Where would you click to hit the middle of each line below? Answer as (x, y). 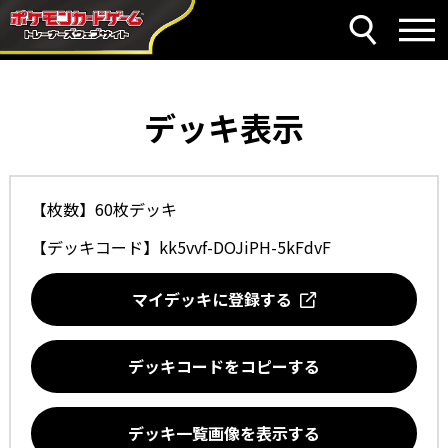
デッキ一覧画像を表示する (224, 433)
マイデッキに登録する (216, 299)
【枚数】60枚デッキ (103, 209)
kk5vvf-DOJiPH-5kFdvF (244, 247)
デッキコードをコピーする (224, 366)
